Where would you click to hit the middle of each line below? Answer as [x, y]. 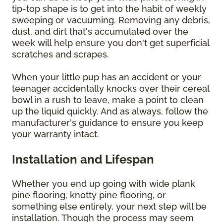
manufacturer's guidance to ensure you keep [108, 123]
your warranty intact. [57, 134]
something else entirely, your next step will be [109, 207]
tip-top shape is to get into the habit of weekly [109, 9]
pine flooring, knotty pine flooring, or [89, 195]
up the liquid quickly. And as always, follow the [110, 111]
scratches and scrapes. [62, 55]
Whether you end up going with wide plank [104, 184]
